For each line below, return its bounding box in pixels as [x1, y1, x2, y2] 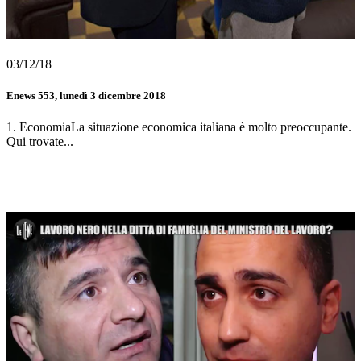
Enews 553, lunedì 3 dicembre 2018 [6, 89, 166, 102]
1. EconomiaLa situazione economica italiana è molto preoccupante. [6, 119, 351, 134]
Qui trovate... [6, 134, 73, 148]
